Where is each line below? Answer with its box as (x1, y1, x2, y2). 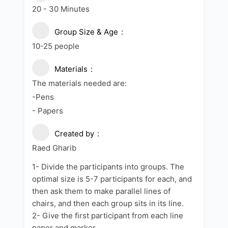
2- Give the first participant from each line (32, 210, 183, 220)
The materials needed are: (32, 78, 127, 88)
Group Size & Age (54, 26, 118, 37)
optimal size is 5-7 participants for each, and (32, 174, 192, 184)
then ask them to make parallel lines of (32, 186, 170, 196)
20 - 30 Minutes (32, 4, 90, 14)
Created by (54, 128, 94, 138)
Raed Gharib (32, 142, 76, 153)
